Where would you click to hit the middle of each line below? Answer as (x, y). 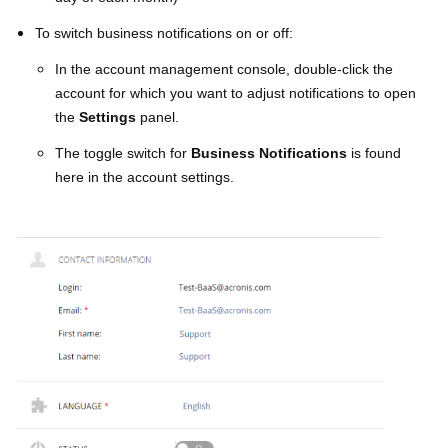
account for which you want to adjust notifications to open (235, 93)
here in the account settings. (144, 177)
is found (374, 153)
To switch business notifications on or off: (164, 33)
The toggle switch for (123, 153)
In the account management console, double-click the (224, 69)
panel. (159, 117)
